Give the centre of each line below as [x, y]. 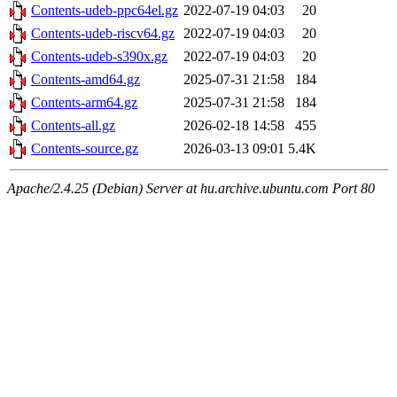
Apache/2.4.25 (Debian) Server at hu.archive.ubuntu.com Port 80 [191, 189]
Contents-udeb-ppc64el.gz [105, 11]
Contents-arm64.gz [84, 103]
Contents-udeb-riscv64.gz [103, 34]
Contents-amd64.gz [86, 80]
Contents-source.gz [85, 149]
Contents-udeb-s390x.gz [99, 57]
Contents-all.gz [73, 126]
